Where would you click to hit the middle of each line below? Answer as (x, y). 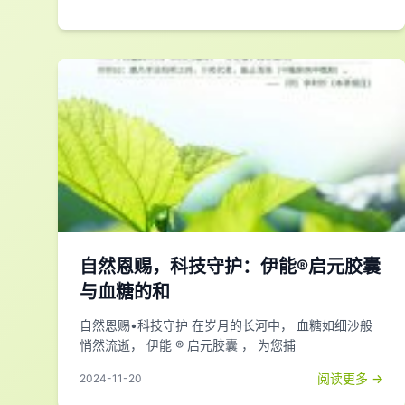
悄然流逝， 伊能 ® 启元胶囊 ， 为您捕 (188, 345)
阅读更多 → (350, 378)
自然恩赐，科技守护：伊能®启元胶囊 (230, 267)
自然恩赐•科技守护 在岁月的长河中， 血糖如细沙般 (226, 325)
